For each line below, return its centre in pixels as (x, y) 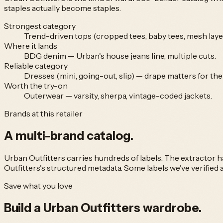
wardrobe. (172, 208)
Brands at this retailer (43, 114)
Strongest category (40, 26)
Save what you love (38, 186)
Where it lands (31, 46)
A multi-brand (45, 136)
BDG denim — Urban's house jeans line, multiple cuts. (120, 56)
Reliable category (36, 66)
